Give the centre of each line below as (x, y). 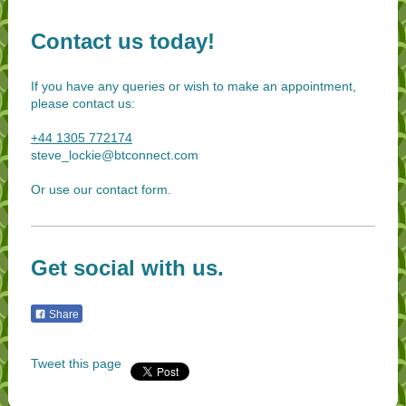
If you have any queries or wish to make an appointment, (193, 86)
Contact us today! (122, 41)
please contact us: (82, 103)
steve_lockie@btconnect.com (114, 155)
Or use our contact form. (101, 189)
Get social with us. (127, 267)
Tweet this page (76, 363)
